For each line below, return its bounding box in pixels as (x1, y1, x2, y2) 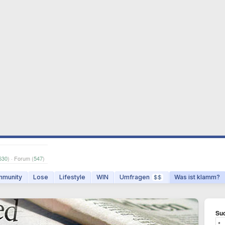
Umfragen (120, 173, 150, 181)
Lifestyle (59, 173, 85, 181)
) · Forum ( (8, 154, 34, 162)
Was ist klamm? (174, 173, 220, 181)
